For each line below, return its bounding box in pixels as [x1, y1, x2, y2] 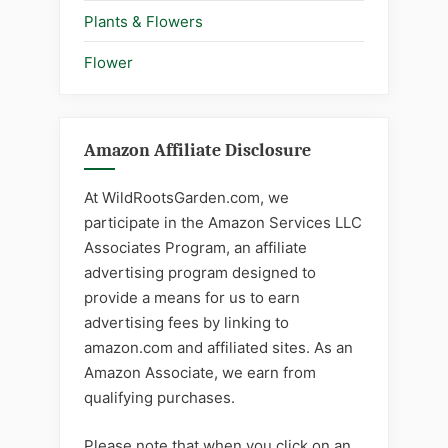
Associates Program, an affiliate [84, 238, 307, 257]
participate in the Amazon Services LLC [84, 213, 362, 232]
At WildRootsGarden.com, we [84, 188, 289, 207]
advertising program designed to [84, 263, 316, 282]
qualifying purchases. [84, 388, 235, 407]
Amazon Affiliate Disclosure [84, 140, 311, 161]
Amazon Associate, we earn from [84, 363, 316, 382]
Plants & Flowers [84, 11, 203, 31]
